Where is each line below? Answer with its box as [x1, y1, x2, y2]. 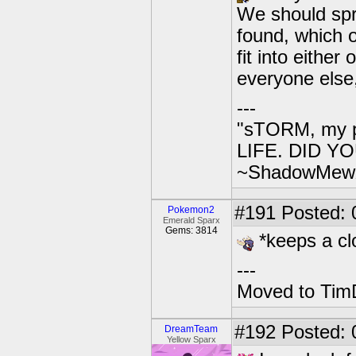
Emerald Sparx [163, 215, 220, 225]
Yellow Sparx [167, 335, 216, 344]
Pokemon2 [168, 204, 215, 215]
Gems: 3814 [165, 225, 218, 236]
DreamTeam [164, 323, 219, 335]
